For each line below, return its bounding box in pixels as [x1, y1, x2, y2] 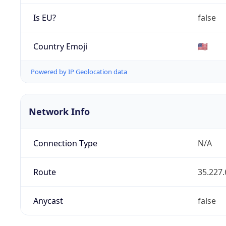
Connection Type [33, 138, 97, 149]
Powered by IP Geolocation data [31, 67, 127, 77]
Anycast [33, 195, 63, 207]
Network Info [29, 105, 90, 118]
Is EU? [33, 12, 56, 23]
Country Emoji [33, 40, 87, 52]
